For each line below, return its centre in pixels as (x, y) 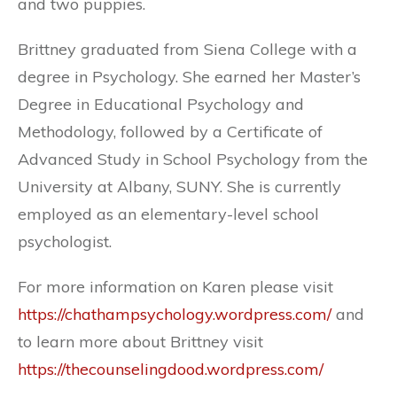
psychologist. (65, 241)
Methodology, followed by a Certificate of (170, 131)
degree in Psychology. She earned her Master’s (189, 76)
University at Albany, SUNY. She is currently (179, 186)
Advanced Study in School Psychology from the (193, 159)
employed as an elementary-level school (168, 214)
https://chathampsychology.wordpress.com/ (175, 314)
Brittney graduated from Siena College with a (187, 49)
